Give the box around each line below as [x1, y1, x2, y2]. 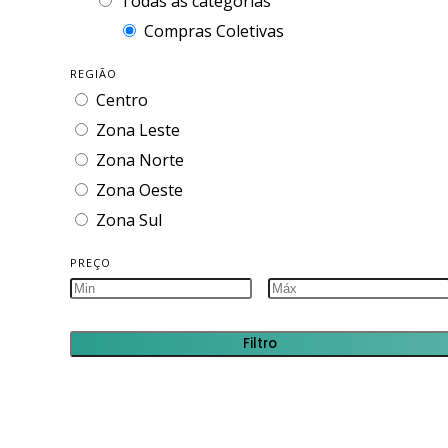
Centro [96, 89, 148, 111]
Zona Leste [96, 119, 180, 141]
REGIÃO [70, 66, 117, 81]
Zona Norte [96, 149, 184, 171]
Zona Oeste [96, 179, 183, 201]
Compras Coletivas [144, 20, 284, 42]
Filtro [243, 334, 277, 353]
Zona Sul [96, 209, 162, 231]
